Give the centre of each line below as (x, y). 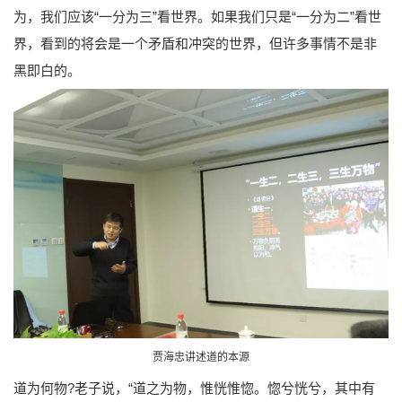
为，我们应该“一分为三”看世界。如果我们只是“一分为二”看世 (197, 16)
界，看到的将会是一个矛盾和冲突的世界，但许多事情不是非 (195, 43)
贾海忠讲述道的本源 (201, 357)
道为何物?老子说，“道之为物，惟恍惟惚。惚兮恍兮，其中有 (194, 388)
